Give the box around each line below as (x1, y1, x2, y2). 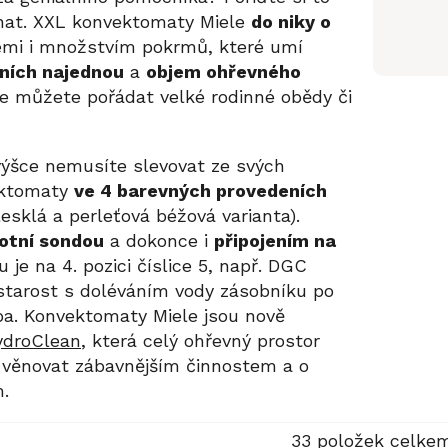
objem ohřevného (146, 60, 301, 82)
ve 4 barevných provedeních (74, 179, 327, 201)
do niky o (251, 10, 331, 32)
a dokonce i (104, 229, 214, 251)
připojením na (214, 229, 336, 251)
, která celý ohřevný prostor (81, 329, 320, 351)
